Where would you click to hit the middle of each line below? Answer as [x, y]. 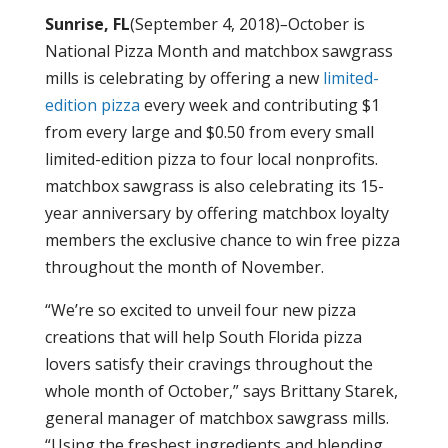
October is [326, 24]
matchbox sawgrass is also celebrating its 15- [214, 186]
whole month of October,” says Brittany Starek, [221, 391]
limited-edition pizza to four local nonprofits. [211, 159]
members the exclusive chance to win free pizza [222, 240]
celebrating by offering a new [206, 78]
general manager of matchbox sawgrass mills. [216, 418]
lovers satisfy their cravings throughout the [208, 364]
